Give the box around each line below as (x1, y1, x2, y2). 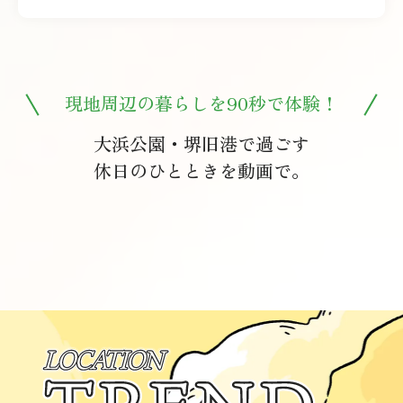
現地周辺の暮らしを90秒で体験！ (65, 89, 338, 116)
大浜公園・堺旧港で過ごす (94, 130, 309, 157)
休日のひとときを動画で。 (94, 157, 309, 184)
